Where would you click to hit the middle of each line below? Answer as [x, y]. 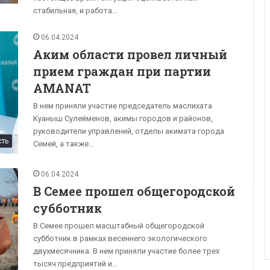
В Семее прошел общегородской [134, 191]
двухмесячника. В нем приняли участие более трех [126, 251]
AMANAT [62, 88]
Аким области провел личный [130, 55]
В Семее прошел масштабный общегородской [119, 226]
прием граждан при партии [122, 71]
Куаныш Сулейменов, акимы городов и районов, [123, 119]
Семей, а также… [64, 144]
